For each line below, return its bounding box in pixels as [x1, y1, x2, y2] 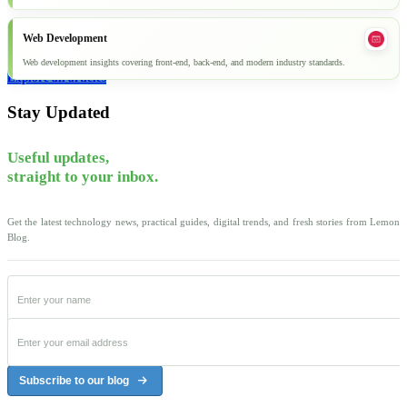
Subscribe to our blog [19, 373, 129, 387]
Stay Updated [7, 102, 110, 122]
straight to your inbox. [7, 168, 158, 186]
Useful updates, [7, 149, 109, 167]
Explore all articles [7, 70, 106, 84]
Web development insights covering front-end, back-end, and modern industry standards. [23, 56, 345, 67]
